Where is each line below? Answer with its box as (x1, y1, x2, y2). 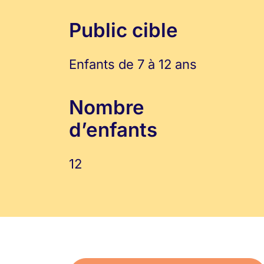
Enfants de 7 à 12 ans (69, 57, 197, 72)
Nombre (69, 95, 144, 119)
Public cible (69, 18, 178, 42)
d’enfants (69, 118, 157, 141)
